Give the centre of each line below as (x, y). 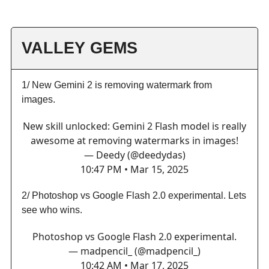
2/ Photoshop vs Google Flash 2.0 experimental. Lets (134, 195)
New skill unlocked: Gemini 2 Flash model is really (134, 126)
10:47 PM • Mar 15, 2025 (134, 169)
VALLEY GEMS (80, 48)
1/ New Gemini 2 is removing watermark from (117, 85)
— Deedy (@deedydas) (134, 155)
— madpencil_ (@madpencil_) (134, 251)
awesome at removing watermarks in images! (134, 140)
